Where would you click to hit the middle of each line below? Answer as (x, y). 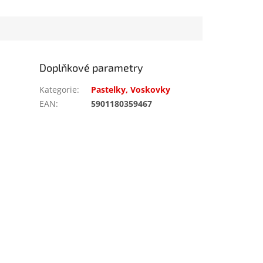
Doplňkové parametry (92, 67)
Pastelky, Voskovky (131, 89)
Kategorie (58, 89)
